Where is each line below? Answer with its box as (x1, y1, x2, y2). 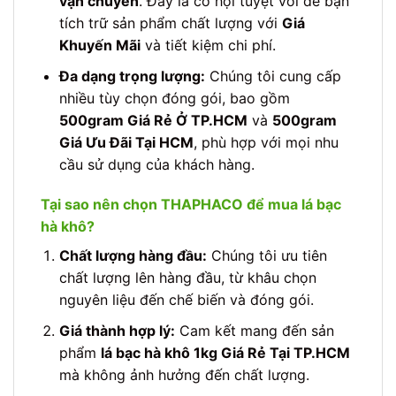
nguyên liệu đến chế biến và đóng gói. (58, 291, 314, 309)
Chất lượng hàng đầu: (58, 247, 207, 265)
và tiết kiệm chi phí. (140, 35, 276, 54)
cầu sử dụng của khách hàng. (58, 155, 255, 173)
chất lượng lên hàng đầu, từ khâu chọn (58, 269, 316, 287)
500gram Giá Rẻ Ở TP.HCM (58, 110, 247, 129)
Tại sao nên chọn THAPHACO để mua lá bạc (41, 195, 341, 214)
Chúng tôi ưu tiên (206, 247, 327, 265)
